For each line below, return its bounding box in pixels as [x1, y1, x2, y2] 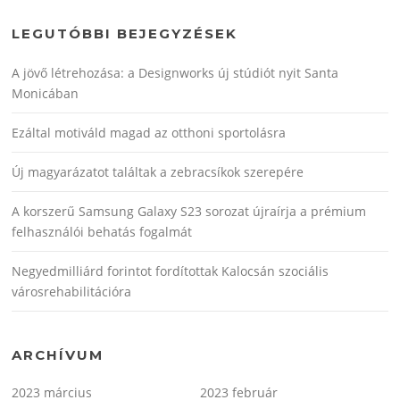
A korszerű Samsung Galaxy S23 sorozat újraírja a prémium [12, 203, 367, 221]
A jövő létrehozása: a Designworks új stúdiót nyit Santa [12, 64, 339, 82]
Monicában [12, 85, 79, 103]
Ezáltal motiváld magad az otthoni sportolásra [12, 124, 287, 142]
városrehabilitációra [12, 283, 132, 301]
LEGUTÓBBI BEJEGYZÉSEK [12, 25, 238, 43]
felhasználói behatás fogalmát [12, 223, 193, 241]
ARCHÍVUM [12, 346, 104, 364]
